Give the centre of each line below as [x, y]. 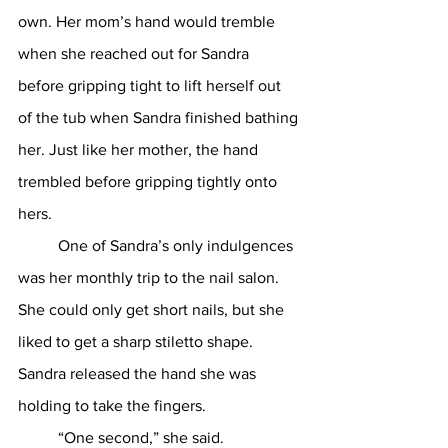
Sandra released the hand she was [139, 373]
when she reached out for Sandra [135, 53]
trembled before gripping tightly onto [149, 181]
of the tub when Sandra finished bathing [160, 117]
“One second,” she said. [141, 437]
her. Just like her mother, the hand [140, 149]
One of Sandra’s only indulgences [38, 245]
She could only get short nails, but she [153, 309]
